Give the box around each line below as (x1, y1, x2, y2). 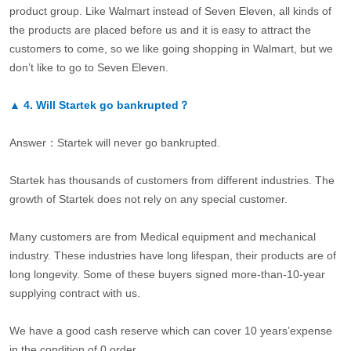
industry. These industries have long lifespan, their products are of (9, 249, 336, 262)
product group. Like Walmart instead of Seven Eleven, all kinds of (9, 5, 331, 18)
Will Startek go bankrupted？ (35, 99, 190, 112)
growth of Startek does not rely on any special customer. (9, 193, 288, 206)
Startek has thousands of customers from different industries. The (9, 174, 335, 187)
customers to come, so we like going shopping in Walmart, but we (9, 42, 333, 56)
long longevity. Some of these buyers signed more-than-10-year (9, 268, 325, 281)
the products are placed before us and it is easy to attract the (9, 24, 311, 37)
